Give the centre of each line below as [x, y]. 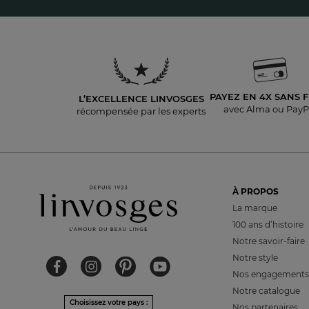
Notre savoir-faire [268, 241]
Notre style [255, 258]
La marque [255, 208]
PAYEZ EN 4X [242, 97]
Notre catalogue [266, 291]
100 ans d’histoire [268, 225]
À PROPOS [255, 191]
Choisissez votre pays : [108, 303]
